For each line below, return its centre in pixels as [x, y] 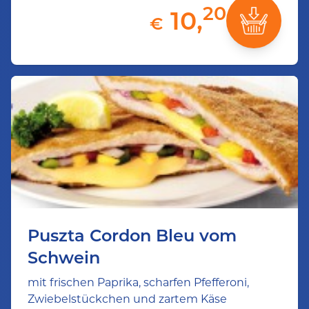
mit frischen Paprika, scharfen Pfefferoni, [138, 282]
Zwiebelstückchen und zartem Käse [127, 299]
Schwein [64, 258]
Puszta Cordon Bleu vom [132, 236]
